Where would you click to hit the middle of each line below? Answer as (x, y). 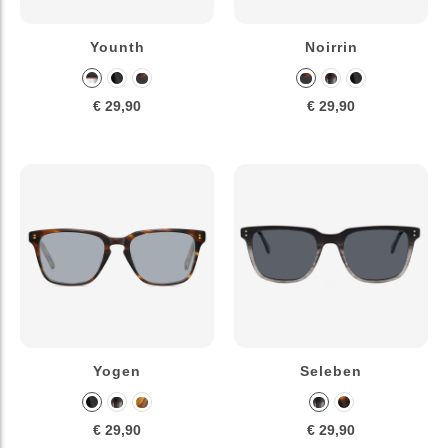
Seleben (331, 371)
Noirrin (331, 47)
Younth (117, 47)
